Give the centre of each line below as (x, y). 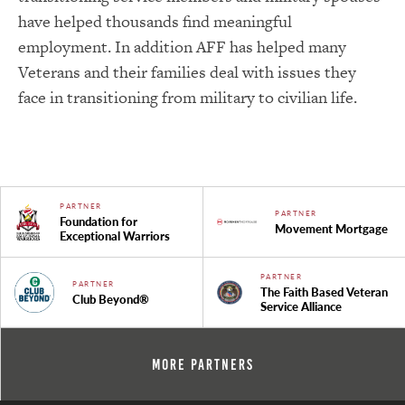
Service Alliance (301, 306)
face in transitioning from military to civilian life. (188, 97)
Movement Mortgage (332, 228)
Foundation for (99, 221)
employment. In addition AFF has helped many (182, 46)
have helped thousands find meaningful (155, 21)
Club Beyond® (111, 299)
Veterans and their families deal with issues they (187, 71)
